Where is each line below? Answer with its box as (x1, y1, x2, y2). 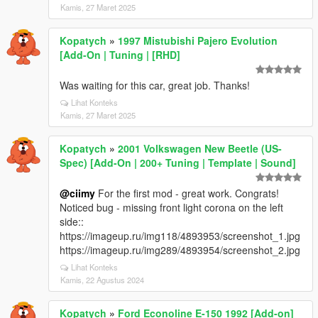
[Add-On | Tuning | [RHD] (60, 48, 180, 62)
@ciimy (60, 186, 95, 200)
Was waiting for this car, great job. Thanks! (60, 78, 250, 92)
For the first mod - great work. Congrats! (95, 186, 279, 200)
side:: (60, 214, 84, 229)
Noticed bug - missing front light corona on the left (60, 200, 283, 214)
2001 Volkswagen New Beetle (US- (118, 141, 282, 155)
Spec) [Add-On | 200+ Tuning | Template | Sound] (60, 155, 296, 170)
